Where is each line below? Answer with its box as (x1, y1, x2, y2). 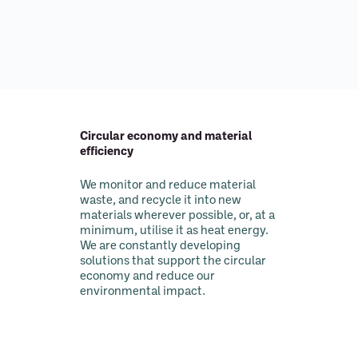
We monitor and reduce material (80, 179, 256, 192)
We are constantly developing (80, 240, 241, 253)
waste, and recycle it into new (80, 194, 241, 207)
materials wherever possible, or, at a (80, 209, 275, 222)
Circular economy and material (80, 131, 252, 143)
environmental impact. (80, 285, 205, 298)
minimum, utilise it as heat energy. (80, 225, 268, 237)
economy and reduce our (80, 270, 215, 283)
